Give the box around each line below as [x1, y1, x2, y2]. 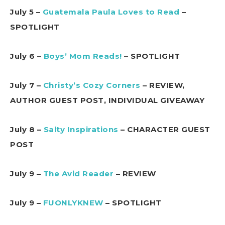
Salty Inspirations [43, 124, 119, 134]
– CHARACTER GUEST [118, 124, 210, 134]
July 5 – [10, 7, 43, 17]
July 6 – [10, 51, 44, 61]
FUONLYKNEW [43, 197, 103, 207]
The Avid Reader [43, 168, 114, 178]
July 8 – [10, 124, 44, 134]
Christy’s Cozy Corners [43, 80, 141, 90]
